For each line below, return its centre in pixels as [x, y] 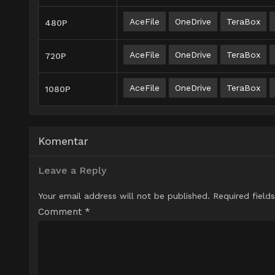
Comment [61, 212]
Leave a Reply [72, 171]
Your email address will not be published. [124, 196]
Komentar [63, 141]
